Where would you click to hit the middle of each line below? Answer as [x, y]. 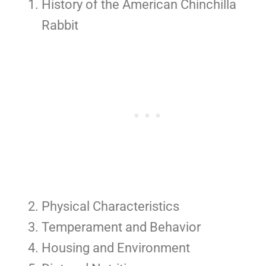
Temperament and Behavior [121, 227]
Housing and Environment [116, 248]
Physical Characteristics [110, 207]
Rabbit [60, 26]
